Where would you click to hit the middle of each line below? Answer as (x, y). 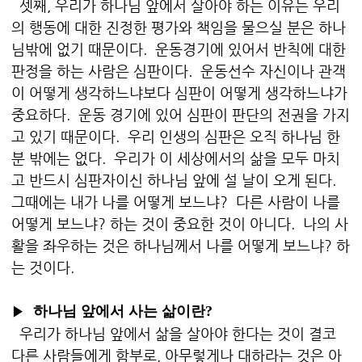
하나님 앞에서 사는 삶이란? (119, 311)
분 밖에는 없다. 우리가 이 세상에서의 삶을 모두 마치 (176, 158)
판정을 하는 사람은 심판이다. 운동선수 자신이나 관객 (179, 71)
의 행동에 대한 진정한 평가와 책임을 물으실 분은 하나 (179, 27)
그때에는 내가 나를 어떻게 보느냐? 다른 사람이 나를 (176, 202)
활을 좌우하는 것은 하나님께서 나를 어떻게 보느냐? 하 (181, 246)
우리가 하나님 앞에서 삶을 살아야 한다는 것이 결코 (174, 334)
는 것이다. (43, 267)
